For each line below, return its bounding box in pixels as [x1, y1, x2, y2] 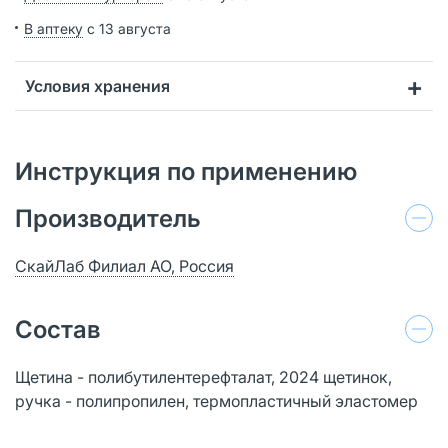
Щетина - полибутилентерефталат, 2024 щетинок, [15, 366, 392, 387]
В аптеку [24, 19, 83, 37]
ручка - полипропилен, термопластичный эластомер [15, 390, 418, 411]
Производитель [15, 203, 201, 233]
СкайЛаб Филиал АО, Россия [15, 255, 234, 276]
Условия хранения [25, 75, 170, 96]
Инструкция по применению [15, 156, 357, 186]
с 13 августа [83, 19, 171, 37]
